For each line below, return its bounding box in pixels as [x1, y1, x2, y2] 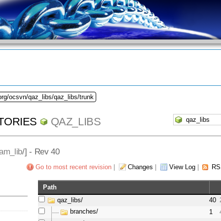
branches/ [70, 208, 99, 216]
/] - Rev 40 [22, 146, 60, 156]
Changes [127, 163, 153, 171]
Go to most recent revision [35, 163, 111, 171]
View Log [169, 163, 195, 171]
